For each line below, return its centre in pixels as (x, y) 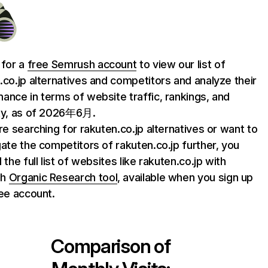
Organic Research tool (63, 177)
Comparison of (111, 246)
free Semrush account (82, 64)
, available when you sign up (185, 177)
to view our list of (181, 64)
